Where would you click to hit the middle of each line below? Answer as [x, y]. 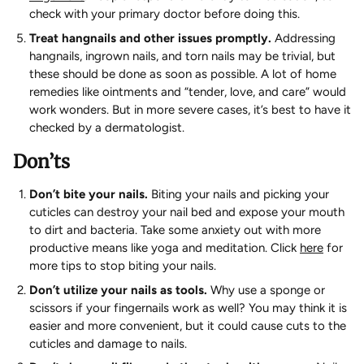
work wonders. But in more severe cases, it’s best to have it [190, 109]
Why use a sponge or [266, 290]
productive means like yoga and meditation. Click [165, 248]
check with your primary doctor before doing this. [166, 14]
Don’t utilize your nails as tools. [118, 290]
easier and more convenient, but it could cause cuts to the [188, 325]
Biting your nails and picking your [238, 195]
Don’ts [41, 162]
